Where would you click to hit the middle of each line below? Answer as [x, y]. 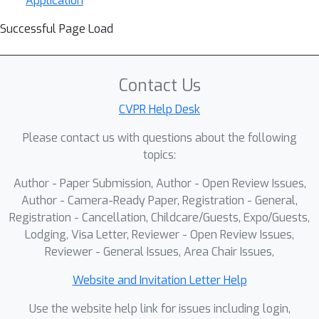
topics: [159, 155]
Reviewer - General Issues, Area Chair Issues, [159, 252]
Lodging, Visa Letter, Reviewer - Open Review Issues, [159, 235]
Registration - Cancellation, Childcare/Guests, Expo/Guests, [159, 218]
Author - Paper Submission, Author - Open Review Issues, [159, 183]
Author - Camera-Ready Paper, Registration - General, [159, 200]
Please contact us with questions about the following [159, 138]
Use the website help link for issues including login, [159, 309]
